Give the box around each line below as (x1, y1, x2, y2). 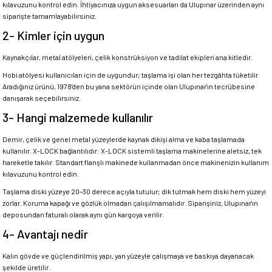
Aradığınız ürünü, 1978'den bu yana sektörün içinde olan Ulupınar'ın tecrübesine (2, 82, 255, 90)
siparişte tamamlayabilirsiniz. (2, 12, 97, 20)
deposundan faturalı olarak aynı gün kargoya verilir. (2, 210, 164, 219)
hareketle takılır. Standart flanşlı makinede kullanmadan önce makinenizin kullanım (2, 158, 269, 166)
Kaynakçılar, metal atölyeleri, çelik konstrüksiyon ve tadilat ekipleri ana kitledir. (2, 53, 253, 61)
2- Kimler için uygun (2, 28, 104, 42)
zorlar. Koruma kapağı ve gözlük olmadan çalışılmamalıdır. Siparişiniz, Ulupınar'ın (2, 199, 258, 207)
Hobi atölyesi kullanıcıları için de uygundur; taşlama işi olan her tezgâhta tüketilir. (2, 70, 260, 79)
